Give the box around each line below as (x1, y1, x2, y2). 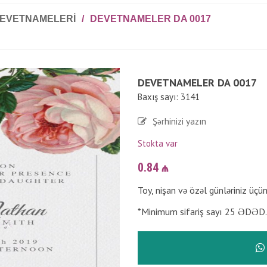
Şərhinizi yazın (152, 116, 206, 127)
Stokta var (137, 138, 178, 149)
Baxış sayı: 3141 (137, 91, 200, 103)
